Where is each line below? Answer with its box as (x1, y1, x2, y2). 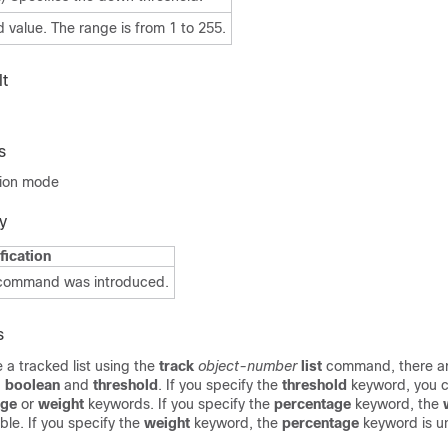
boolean (5, 377, 60, 393)
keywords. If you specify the (84, 396, 274, 412)
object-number (198, 358, 297, 374)
